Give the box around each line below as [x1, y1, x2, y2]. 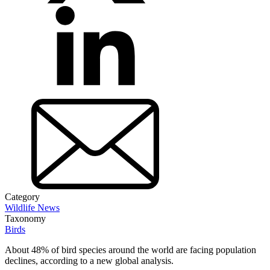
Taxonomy [5, 213, 46, 224]
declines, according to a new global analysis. [5, 255, 174, 266]
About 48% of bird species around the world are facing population [5, 244, 256, 255]
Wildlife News [5, 202, 60, 213]
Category [5, 191, 40, 202]
